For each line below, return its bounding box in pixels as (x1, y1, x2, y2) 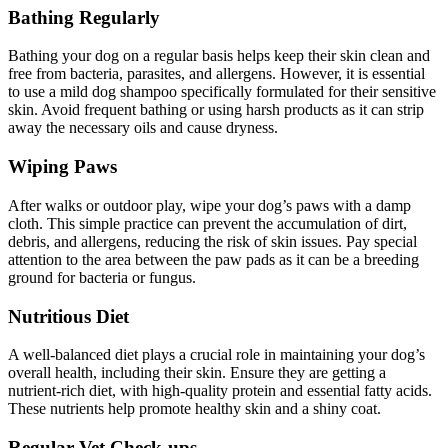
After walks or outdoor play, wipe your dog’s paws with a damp (8, 196, 411, 214)
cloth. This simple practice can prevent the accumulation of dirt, (8, 214, 407, 232)
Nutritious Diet (8, 305, 129, 327)
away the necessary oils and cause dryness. (8, 119, 278, 137)
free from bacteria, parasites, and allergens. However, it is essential (8, 65, 425, 83)
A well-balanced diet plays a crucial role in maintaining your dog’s (8, 346, 425, 364)
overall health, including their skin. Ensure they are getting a (8, 364, 386, 382)
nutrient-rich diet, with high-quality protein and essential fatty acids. (8, 382, 432, 400)
